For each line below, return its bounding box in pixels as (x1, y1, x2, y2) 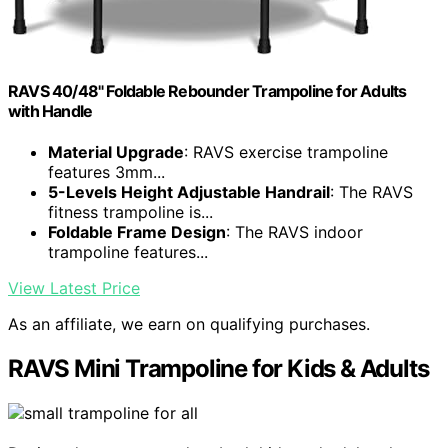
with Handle (8, 101, 93, 122)
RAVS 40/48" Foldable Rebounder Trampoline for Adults (8, 81, 407, 102)
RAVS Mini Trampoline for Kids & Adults (8, 354, 429, 384)
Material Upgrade (48, 142, 184, 163)
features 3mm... (48, 162, 165, 183)
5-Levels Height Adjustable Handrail (48, 182, 330, 203)
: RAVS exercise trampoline (184, 142, 388, 163)
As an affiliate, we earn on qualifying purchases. (8, 314, 370, 335)
